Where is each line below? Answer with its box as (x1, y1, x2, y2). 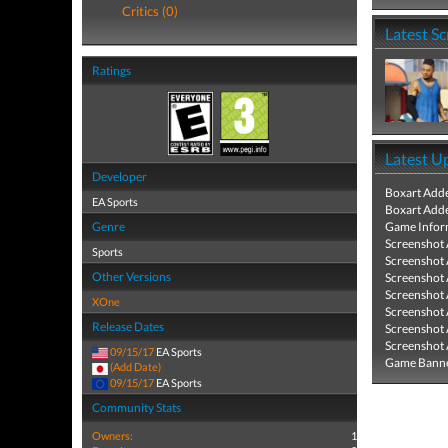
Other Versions (92, 269, 171, 284)
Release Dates (92, 319, 164, 334)
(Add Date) (110, 360, 161, 374)
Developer (92, 169, 147, 184)
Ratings (92, 63, 131, 78)
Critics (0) (122, 3, 178, 19)
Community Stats (92, 399, 181, 415)
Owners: (92, 428, 133, 442)
